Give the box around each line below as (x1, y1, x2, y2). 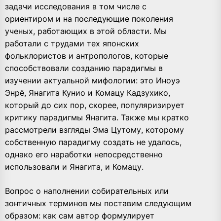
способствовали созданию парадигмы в (5, 63, 163, 74)
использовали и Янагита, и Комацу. (5, 162, 144, 172)
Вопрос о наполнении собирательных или (5, 186, 169, 196)
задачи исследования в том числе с (5, 1, 147, 12)
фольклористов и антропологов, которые (5, 51, 168, 61)
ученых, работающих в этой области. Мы (5, 26, 167, 37)
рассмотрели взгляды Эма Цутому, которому (5, 125, 184, 135)
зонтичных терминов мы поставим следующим (5, 198, 191, 209)
